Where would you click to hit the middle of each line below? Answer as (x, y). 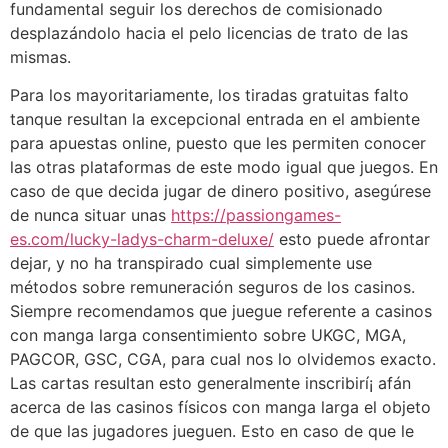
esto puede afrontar (352, 238)
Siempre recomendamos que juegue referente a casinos (221, 310)
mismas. (40, 56)
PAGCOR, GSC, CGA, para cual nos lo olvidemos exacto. (223, 358)
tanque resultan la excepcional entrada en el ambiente (215, 118)
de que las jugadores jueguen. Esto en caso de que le (212, 430)
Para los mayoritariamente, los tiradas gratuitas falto (209, 94)
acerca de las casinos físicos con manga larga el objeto (220, 406)
